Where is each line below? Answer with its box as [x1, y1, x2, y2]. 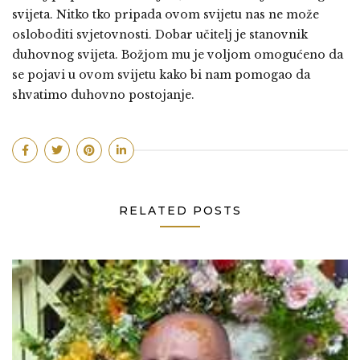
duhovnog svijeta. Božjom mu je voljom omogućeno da [12, 47, 343, 62]
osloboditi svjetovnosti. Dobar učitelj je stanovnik [12, 27, 308, 42]
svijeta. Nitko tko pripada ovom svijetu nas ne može [12, 7, 319, 22]
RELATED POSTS [118, 203, 242, 218]
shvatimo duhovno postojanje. [12, 88, 194, 102]
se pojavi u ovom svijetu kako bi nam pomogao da [12, 67, 310, 82]
